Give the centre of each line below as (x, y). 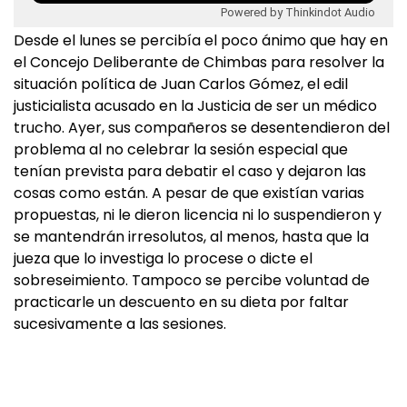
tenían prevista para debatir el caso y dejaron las (190, 171)
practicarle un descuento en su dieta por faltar (181, 302)
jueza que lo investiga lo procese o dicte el (163, 258)
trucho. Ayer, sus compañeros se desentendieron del (202, 128)
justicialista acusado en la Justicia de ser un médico (195, 106)
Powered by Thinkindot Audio (298, 12)
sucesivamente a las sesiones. (120, 324)
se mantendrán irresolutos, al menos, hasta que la (191, 237)
